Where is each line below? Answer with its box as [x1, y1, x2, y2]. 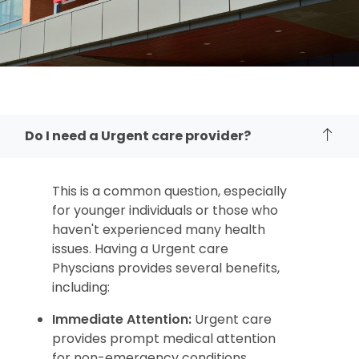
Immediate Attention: [52, 310, 192, 329]
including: [52, 278, 110, 297]
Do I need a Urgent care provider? [25, 127, 251, 146]
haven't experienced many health [52, 220, 265, 240]
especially [220, 182, 287, 201]
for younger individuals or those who [52, 201, 278, 220]
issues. [52, 240, 91, 259]
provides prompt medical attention [52, 329, 276, 349]
